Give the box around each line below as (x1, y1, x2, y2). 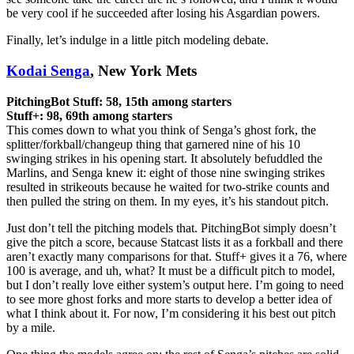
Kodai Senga (6, 62, 90, 80)
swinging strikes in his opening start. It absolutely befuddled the (6, 151, 322, 165)
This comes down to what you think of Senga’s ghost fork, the (6, 122, 316, 137)
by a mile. (6, 320, 55, 334)
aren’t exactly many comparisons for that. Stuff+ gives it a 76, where (6, 249, 347, 263)
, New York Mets (90, 62, 197, 80)
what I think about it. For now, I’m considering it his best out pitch (6, 306, 336, 320)
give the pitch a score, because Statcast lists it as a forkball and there (6, 235, 343, 249)
